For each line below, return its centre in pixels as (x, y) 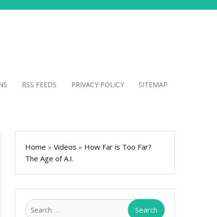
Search (175, 204)
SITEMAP (153, 85)
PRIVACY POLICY (98, 85)
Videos (65, 147)
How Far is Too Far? (118, 147)
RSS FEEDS (39, 85)
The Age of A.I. (49, 158)
